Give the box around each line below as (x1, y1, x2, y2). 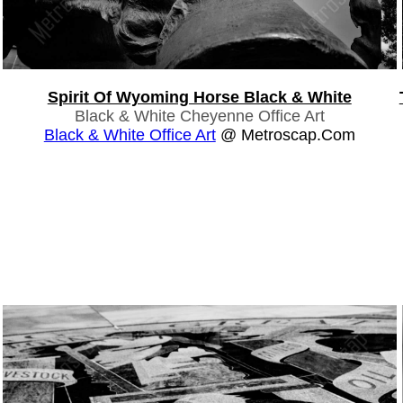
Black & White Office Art (43, 125, 216, 144)
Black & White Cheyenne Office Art (74, 106, 325, 125)
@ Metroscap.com (215, 125, 355, 144)
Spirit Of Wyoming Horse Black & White (47, 87, 352, 106)
